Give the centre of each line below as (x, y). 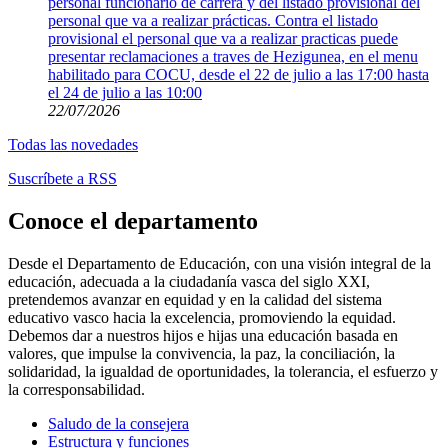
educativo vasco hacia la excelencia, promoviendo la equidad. (202, 318)
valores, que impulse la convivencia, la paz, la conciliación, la (201, 354)
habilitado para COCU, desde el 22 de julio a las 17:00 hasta (238, 75)
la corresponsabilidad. (76, 390)
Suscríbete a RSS (62, 179)
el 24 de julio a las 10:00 (125, 93)
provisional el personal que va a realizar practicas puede (223, 39)
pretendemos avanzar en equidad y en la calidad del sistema (195, 300)
